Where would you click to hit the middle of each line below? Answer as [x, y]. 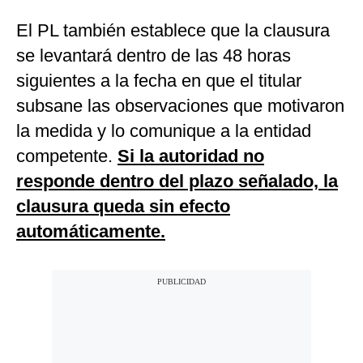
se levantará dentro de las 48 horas [154, 56]
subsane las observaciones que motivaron [180, 106]
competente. [67, 156]
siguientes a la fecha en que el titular [159, 81]
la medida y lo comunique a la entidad [164, 131]
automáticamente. [91, 232]
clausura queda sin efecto [123, 207]
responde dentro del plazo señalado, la [177, 181]
